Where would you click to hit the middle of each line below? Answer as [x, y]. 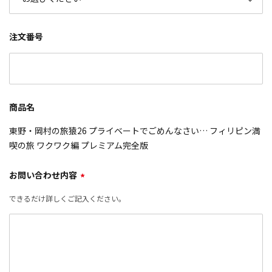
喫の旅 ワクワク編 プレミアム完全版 [79, 145]
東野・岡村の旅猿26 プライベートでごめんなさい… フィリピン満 [135, 131]
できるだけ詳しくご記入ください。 [67, 198]
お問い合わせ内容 [43, 175]
